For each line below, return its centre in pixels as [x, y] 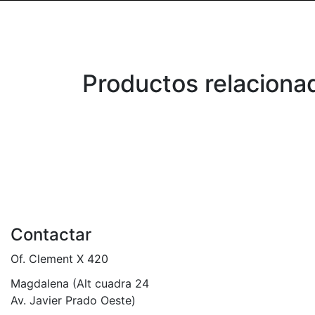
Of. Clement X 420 [59, 259]
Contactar [51, 234]
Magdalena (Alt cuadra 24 [80, 283]
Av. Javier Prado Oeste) [73, 300]
